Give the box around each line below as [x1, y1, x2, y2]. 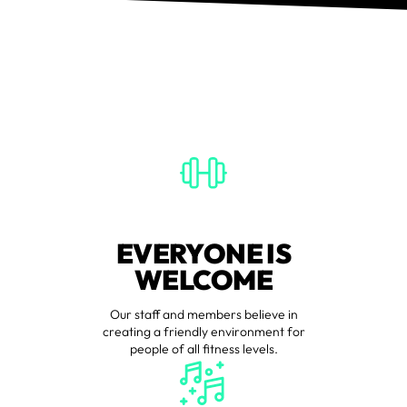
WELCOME [134, 262, 273, 297]
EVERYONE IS [115, 235, 292, 271]
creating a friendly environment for [102, 323, 305, 340]
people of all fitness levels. [129, 340, 278, 357]
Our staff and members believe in [109, 305, 298, 323]
